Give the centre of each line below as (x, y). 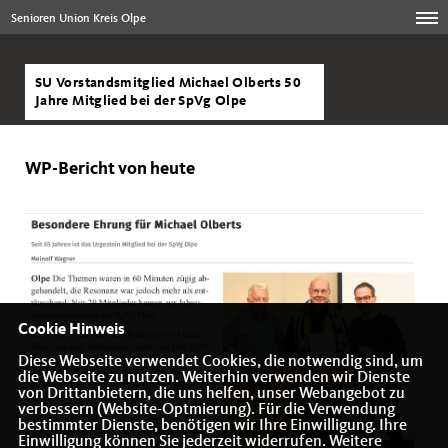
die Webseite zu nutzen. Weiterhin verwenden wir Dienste (213, 378)
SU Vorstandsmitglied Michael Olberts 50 (168, 83)
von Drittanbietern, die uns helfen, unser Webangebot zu (211, 394)
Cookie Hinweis (71, 330)
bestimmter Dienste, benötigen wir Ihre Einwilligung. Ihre (212, 426)
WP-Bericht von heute (110, 169)
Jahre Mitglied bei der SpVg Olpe (141, 101)
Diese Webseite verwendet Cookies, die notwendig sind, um (220, 362)
